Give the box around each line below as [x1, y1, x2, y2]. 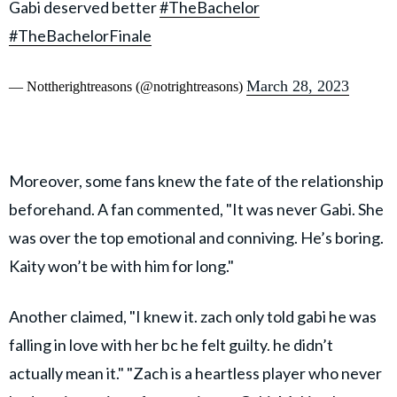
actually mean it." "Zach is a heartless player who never [9, 363, 382, 384]
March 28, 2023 [246, 77, 349, 96]
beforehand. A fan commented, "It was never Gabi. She [9, 199, 384, 220]
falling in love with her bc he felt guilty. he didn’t [9, 335, 333, 355]
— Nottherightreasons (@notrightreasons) [9, 79, 246, 95]
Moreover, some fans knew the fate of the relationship [9, 171, 384, 191]
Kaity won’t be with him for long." [9, 256, 234, 276]
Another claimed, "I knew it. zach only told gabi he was [9, 307, 377, 327]
